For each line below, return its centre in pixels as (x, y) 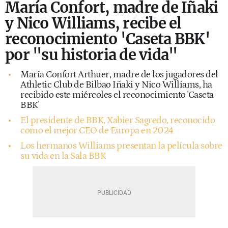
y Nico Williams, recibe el (93, 23)
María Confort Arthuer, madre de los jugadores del (119, 75)
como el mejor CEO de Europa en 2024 (97, 131)
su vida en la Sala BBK (63, 156)
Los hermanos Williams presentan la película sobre (121, 146)
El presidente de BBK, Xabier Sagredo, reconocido (118, 120)
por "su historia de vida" (91, 55)
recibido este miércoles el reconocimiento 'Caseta (117, 95)
